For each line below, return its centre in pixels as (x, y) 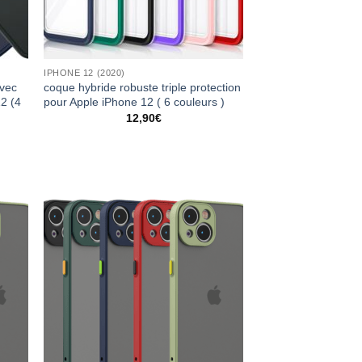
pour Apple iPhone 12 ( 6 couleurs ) (135, 101)
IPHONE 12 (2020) (84, 72)
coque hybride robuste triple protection (143, 87)
